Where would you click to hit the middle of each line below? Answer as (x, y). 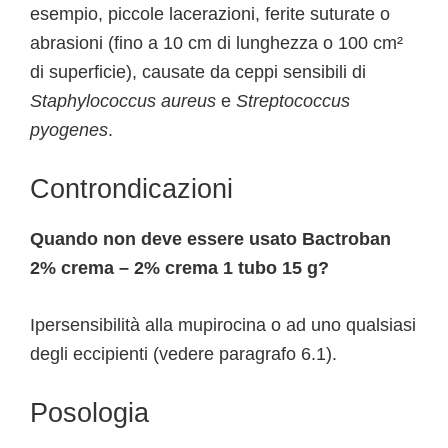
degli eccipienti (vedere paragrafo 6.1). (183, 354)
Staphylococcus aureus (123, 101)
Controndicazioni (131, 189)
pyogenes (69, 130)
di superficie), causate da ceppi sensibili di (198, 72)
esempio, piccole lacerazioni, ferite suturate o (210, 14)
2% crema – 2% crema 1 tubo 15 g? (179, 268)
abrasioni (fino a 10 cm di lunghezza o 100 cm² (216, 43)
